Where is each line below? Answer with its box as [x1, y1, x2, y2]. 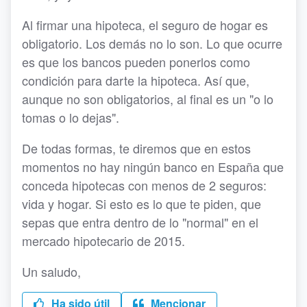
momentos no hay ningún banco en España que [22, 158, 284, 176]
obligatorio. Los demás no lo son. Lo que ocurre [22, 34, 282, 53]
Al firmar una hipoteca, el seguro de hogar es [22, 16, 268, 34]
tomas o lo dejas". [22, 108, 119, 127]
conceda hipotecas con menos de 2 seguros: [22, 176, 267, 195]
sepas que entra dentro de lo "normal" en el [22, 213, 258, 232]
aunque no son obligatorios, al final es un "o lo [22, 90, 273, 108]
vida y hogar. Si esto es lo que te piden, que [22, 195, 261, 213]
